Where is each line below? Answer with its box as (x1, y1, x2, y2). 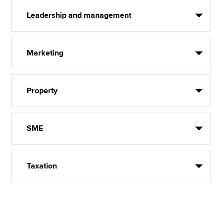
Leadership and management (27, 10, 132, 20)
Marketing (27, 48, 64, 58)
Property (27, 86, 58, 96)
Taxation (27, 161, 57, 171)
